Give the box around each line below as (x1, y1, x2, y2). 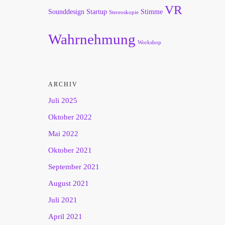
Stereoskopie (109, 10, 139, 15)
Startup (86, 8, 107, 16)
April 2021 (48, 212, 82, 220)
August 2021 (48, 179, 89, 187)
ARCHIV (48, 81, 78, 88)
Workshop (138, 40, 161, 45)
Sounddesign (48, 8, 84, 16)
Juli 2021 (48, 196, 77, 204)
